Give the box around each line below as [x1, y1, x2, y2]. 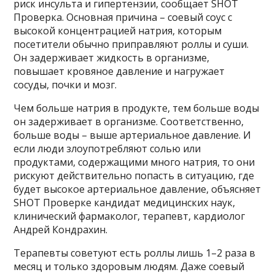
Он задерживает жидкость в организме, [14, 50, 210, 64]
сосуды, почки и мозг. [14, 77, 117, 91]
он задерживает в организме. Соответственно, [14, 114, 244, 128]
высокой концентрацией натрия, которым [14, 23, 222, 37]
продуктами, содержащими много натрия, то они [14, 155, 255, 169]
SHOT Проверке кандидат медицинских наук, [14, 195, 236, 209]
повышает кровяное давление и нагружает [14, 64, 225, 78]
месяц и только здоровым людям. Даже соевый [14, 259, 245, 273]
